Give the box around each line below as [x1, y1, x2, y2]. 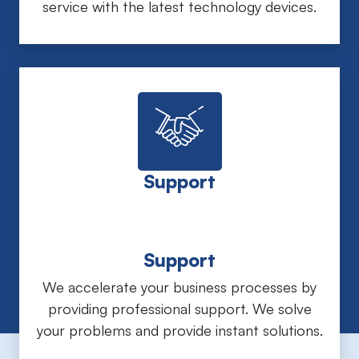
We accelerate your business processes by [42, 277, 317, 296]
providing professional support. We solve [47, 299, 312, 317]
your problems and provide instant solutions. [36, 321, 323, 339]
